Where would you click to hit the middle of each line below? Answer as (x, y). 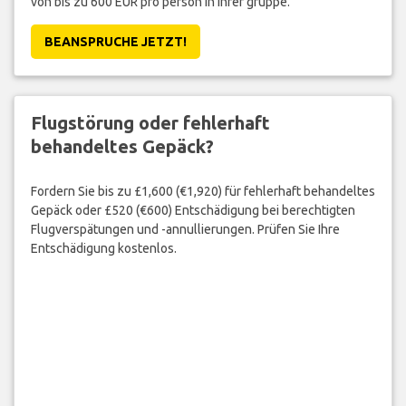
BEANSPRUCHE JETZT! (115, 42)
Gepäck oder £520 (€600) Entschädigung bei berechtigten (193, 210)
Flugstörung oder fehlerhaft (150, 123)
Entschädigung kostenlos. (103, 248)
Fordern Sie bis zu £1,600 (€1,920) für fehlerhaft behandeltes (203, 191)
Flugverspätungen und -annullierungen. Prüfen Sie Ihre (185, 229)
